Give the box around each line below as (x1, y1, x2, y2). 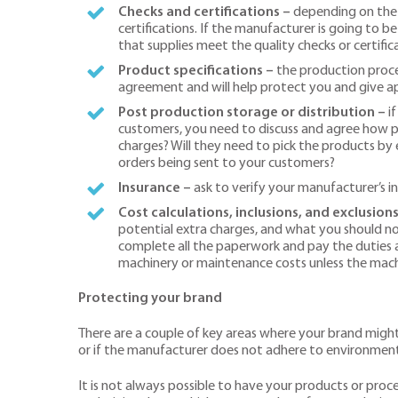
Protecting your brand (78, 291, 222, 306)
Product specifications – (118, 63, 275, 78)
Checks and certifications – (118, 4, 291, 20)
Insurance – (118, 180, 192, 195)
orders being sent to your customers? (118, 155, 336, 171)
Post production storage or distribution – (118, 105, 389, 120)
